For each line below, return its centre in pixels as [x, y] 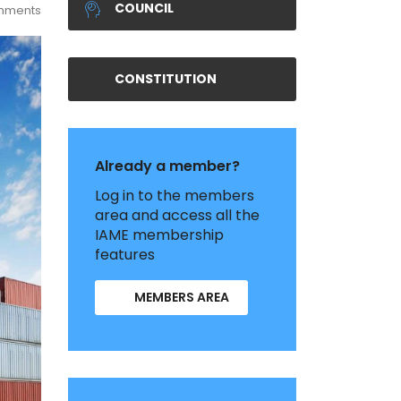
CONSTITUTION [166, 79]
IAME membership [159, 235]
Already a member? [167, 166]
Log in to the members [175, 196]
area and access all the [177, 215]
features [125, 255]
